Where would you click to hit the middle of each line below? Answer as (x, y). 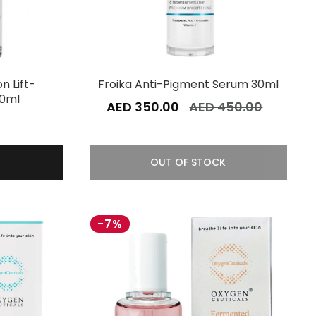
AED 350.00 (143, 107)
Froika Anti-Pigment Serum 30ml (188, 84)
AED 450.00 (226, 107)
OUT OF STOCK (188, 162)
